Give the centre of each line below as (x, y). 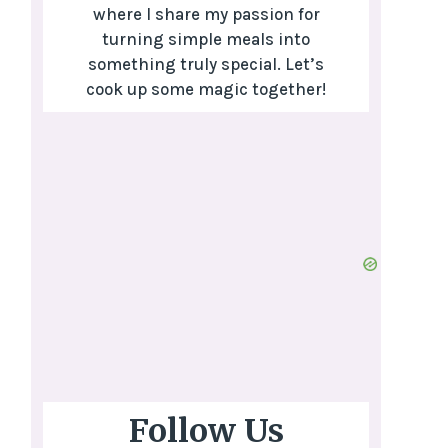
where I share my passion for (206, 14)
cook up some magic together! (206, 89)
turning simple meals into (206, 39)
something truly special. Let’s (206, 64)
